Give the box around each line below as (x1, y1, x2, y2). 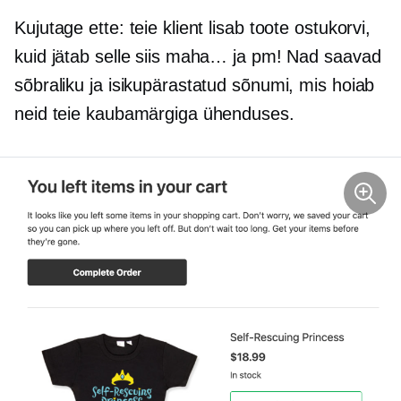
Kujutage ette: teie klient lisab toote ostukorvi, (14, 18, 371, 38)
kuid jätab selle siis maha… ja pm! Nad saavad (14, 47, 381, 66)
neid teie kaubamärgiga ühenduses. (14, 104, 294, 124)
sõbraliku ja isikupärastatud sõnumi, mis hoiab (14, 75, 375, 95)
